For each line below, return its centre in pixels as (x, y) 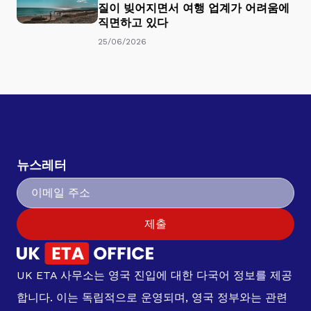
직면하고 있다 (133, 23)
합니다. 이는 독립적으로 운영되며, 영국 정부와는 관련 (152, 298)
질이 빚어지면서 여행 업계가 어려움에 (194, 8)
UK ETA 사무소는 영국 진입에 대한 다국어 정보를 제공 (154, 276)
